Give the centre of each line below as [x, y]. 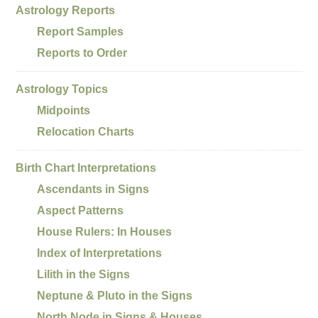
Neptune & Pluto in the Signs [115, 295]
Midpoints [64, 110]
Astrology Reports [66, 10]
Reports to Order [82, 53]
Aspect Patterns [81, 210]
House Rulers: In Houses [105, 231]
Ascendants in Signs [93, 189]
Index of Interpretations [100, 253]
